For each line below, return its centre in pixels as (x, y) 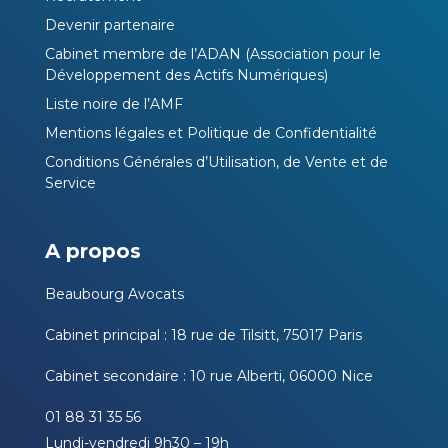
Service (70, 182)
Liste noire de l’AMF (114, 103)
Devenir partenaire (110, 24)
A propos (93, 250)
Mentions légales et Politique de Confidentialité (211, 132)
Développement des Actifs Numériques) (186, 74)
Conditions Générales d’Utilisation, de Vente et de (216, 161)
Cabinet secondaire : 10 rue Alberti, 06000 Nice (209, 375)
